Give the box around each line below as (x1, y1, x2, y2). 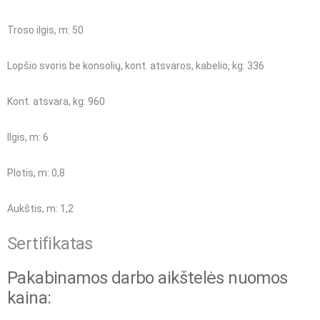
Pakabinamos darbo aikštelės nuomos (7, 268, 288, 289)
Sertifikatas (7, 234, 93, 254)
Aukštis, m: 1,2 (7, 203, 74, 215)
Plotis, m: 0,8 (7, 167, 65, 179)
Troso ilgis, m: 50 (7, 24, 84, 36)
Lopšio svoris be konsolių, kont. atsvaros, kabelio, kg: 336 (7, 60, 264, 72)
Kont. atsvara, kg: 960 (7, 96, 105, 108)
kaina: (7, 288, 51, 309)
